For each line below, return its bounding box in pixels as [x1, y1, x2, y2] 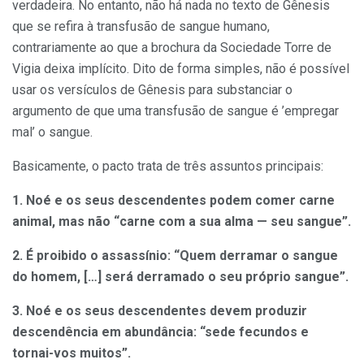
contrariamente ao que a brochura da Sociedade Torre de [12, 40, 331, 56]
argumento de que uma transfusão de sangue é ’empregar [12, 103, 339, 119]
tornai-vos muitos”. [12, 345, 131, 362]
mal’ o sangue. [12, 124, 93, 141]
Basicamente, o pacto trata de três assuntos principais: [12, 158, 323, 175]
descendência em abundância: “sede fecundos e [12, 324, 309, 340]
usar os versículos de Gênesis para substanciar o [12, 82, 292, 98]
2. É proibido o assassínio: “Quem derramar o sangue [12, 248, 338, 264]
